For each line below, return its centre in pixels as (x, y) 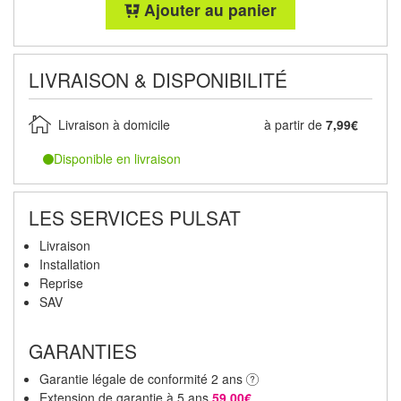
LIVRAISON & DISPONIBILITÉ (158, 80)
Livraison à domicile (114, 124)
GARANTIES (83, 350)
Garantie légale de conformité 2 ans (143, 378)
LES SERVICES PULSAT (135, 217)
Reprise (61, 282)
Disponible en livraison (117, 158)
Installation (70, 264)
